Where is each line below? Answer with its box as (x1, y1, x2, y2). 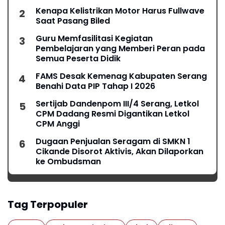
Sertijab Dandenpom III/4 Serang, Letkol (36, 98, 199, 110)
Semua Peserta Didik (36, 53, 121, 65)
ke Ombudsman (36, 156, 101, 168)
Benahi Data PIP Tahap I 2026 (36, 80, 155, 92)
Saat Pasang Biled (36, 15, 110, 27)
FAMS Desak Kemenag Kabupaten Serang (36, 70, 207, 82)
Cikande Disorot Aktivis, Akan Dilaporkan (36, 146, 203, 158)
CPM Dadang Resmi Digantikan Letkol (36, 108, 189, 120)
